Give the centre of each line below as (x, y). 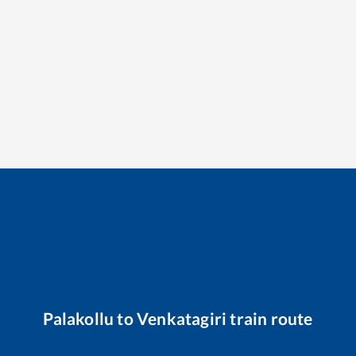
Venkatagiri (182, 318)
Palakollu (79, 318)
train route (270, 318)
